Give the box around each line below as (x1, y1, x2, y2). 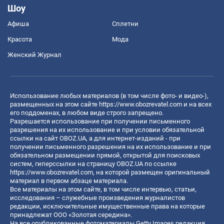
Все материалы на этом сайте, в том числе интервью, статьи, (10, 185, 196, 193)
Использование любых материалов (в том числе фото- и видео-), (10, 91, 208, 99)
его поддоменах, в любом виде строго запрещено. (10, 108, 163, 116)
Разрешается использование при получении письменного (10, 117, 190, 125)
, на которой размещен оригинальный (93, 168, 210, 176)
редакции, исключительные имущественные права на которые (10, 202, 205, 210)
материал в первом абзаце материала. (10, 176, 128, 184)
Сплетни (112, 19, 138, 27)
